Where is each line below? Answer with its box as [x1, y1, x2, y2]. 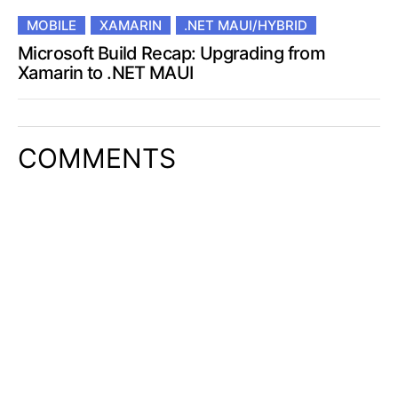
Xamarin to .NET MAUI [18, 62, 194, 84]
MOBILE [26, 17, 76, 35]
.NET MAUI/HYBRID [184, 17, 308, 35]
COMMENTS [18, 142, 176, 175]
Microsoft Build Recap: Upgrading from [18, 43, 326, 65]
